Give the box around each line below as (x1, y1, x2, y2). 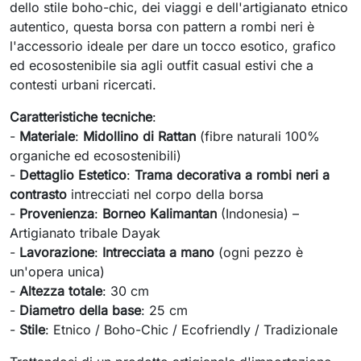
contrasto (10, 186, 67, 202)
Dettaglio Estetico (19, 167, 127, 183)
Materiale (19, 128, 75, 144)
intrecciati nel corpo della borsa (67, 186, 263, 202)
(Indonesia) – (217, 205, 299, 222)
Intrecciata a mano (102, 244, 214, 260)
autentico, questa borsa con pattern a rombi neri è (10, 19, 314, 35)
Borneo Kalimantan (102, 205, 217, 222)
